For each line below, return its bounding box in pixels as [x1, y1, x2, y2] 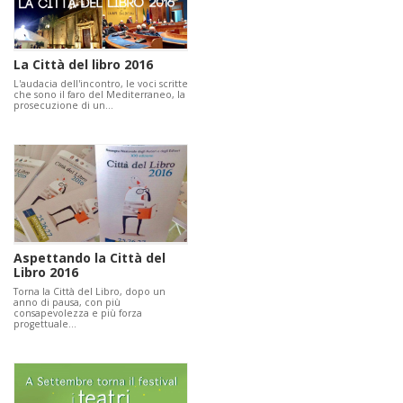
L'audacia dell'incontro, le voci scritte [13, 76, 188, 90]
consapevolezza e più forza [13, 306, 142, 319]
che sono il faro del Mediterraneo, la [13, 87, 185, 101]
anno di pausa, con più [13, 295, 121, 309]
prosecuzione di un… [13, 98, 113, 112]
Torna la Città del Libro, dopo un [13, 284, 166, 298]
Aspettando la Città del [13, 248, 166, 266]
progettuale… [13, 317, 76, 330]
